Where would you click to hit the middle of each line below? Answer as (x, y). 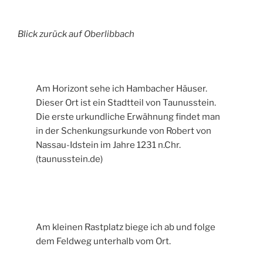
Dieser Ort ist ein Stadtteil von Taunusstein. (126, 103)
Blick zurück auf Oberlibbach (76, 34)
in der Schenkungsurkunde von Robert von (124, 131)
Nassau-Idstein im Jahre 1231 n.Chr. (109, 145)
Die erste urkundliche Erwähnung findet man (128, 117)
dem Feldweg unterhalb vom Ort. (104, 241)
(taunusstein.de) (70, 159)
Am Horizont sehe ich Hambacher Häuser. (122, 89)
